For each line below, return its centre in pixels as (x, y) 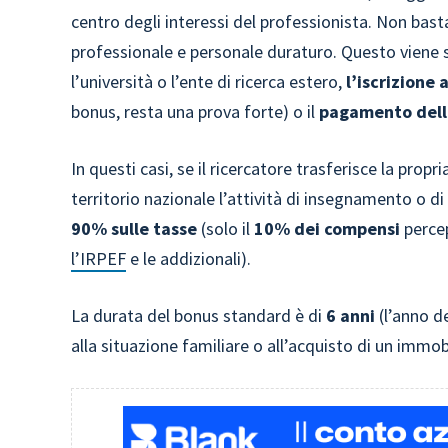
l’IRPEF (99, 258)
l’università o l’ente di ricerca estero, (209, 81)
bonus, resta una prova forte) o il (195, 111)
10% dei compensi (327, 228)
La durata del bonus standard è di (199, 315)
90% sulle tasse (136, 228)
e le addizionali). (189, 258)
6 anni (351, 315)
